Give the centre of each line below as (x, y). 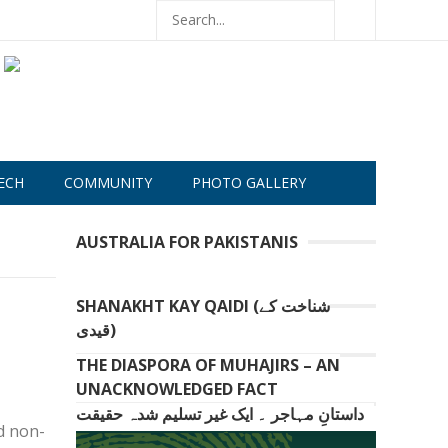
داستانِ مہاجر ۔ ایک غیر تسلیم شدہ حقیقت (220, 414)
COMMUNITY (108, 182)
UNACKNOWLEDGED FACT (177, 389)
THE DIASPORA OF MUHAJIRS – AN (208, 365)
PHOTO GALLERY (249, 182)
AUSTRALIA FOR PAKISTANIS (187, 242)
